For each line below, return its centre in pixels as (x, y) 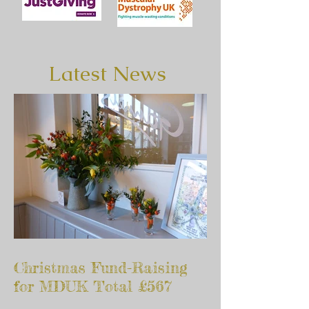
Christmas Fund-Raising (100, 267)
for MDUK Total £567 (93, 286)
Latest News (107, 73)
